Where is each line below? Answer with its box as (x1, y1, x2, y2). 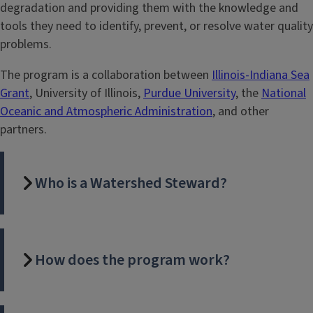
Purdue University (143, 84, 235, 102)
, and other (212, 102, 269, 120)
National (261, 84, 306, 102)
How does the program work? (35, 248, 230, 271)
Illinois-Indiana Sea (212, 66, 310, 84)
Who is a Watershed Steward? (35, 171, 227, 194)
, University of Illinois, (29, 84, 143, 102)
